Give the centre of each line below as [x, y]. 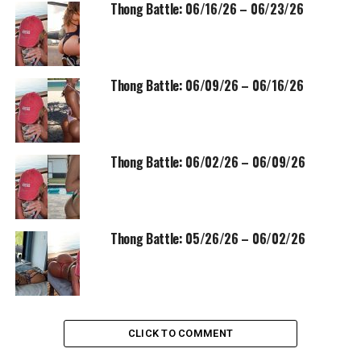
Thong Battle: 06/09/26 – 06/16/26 [207, 85]
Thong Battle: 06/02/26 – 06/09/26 [207, 162]
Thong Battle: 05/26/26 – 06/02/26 [207, 238]
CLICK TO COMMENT [180, 333]
